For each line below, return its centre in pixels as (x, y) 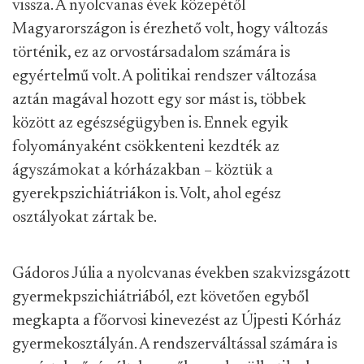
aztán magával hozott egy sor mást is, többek (159, 100)
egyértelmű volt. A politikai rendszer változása (165, 76)
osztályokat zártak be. (84, 218)
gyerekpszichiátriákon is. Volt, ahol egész (147, 194)
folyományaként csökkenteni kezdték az (146, 147)
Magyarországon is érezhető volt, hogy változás (170, 29)
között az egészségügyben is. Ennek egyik (150, 123)
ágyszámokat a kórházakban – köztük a (143, 171)
